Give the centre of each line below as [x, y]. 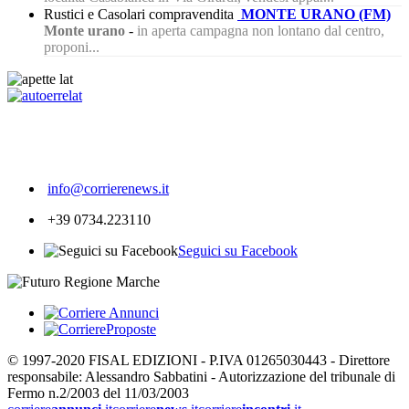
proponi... [72, 47]
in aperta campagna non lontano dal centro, [261, 31]
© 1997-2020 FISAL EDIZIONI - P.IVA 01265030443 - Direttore [199, 361]
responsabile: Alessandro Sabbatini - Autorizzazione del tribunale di [201, 377]
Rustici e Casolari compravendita [139, 15]
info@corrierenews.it [108, 189]
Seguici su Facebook [238, 251]
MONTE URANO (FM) [316, 15]
